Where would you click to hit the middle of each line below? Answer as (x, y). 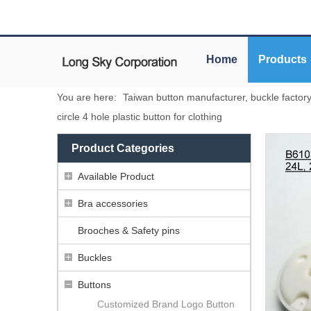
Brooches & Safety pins (129, 230)
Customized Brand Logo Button (166, 304)
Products (283, 59)
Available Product (116, 176)
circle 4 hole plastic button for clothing (140, 116)
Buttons (94, 284)
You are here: (87, 97)
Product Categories (123, 148)
